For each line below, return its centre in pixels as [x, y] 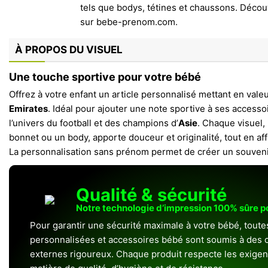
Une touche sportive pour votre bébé [105, 77]
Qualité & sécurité [152, 195]
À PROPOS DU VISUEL [69, 50]
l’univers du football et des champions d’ [94, 123]
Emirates [28, 109]
